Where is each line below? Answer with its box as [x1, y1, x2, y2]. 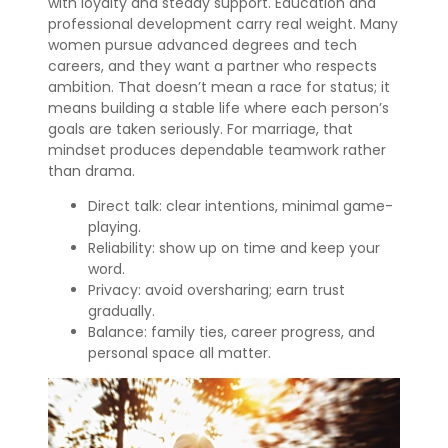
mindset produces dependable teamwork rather [48, 140, 386, 160]
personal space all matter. [88, 343, 271, 363]
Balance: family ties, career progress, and [88, 322, 375, 342]
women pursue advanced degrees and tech [48, 35, 357, 55]
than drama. [48, 161, 135, 181]
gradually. [88, 301, 155, 321]
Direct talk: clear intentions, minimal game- [88, 196, 393, 216]
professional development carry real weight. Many [48, 14, 398, 34]
